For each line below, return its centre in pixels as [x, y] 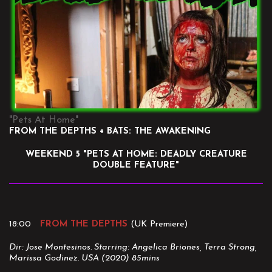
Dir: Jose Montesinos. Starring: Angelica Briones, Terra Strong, [133, 248]
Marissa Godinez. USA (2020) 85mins [84, 259]
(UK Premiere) [159, 225]
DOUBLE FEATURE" [136, 166]
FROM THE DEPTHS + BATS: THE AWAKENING [110, 132]
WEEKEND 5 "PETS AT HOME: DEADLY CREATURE [136, 155]
